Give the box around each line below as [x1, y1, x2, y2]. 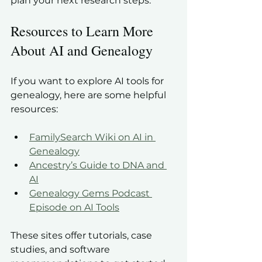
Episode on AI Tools [29, 202, 119, 213]
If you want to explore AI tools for [11, 75, 166, 87]
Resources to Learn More [11, 22, 157, 41]
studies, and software [11, 244, 112, 256]
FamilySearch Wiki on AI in [29, 132, 156, 143]
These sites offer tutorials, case [11, 230, 154, 242]
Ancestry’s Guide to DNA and [29, 160, 167, 171]
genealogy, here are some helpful [11, 89, 168, 101]
